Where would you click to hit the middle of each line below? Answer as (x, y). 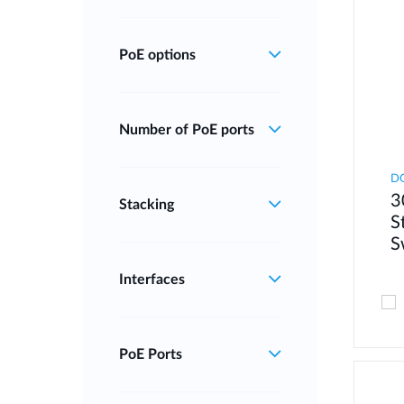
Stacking (147, 204)
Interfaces (152, 279)
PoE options (157, 55)
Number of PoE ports (187, 129)
